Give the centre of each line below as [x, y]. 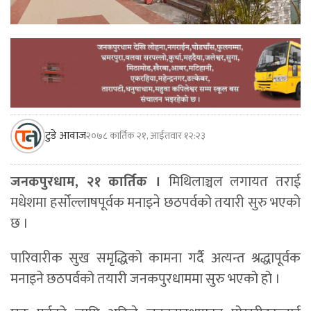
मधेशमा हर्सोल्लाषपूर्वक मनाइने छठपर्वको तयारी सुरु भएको [155, 203]
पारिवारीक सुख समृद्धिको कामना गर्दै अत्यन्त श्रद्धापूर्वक [155, 259]
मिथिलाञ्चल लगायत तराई [231, 182]
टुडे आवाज [66, 136]
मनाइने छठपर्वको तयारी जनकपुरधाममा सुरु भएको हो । [145, 279]
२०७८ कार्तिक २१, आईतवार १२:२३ [146, 136]
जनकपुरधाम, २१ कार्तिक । [86, 182]
